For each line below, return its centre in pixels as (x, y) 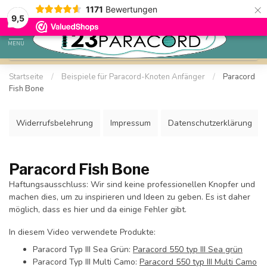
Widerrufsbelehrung (55, 123)
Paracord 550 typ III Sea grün (188, 250)
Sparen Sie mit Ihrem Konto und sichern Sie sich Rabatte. (123, 10)
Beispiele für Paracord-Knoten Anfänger (133, 77)
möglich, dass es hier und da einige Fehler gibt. (98, 209)
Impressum (131, 123)
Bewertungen (131, 9)
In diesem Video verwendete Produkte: (82, 232)
